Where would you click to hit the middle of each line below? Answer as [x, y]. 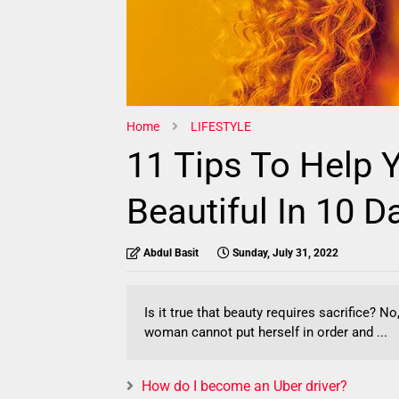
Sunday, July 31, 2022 [285, 253]
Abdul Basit [171, 253]
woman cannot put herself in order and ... [266, 332]
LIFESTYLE [221, 126]
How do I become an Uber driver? [244, 386]
